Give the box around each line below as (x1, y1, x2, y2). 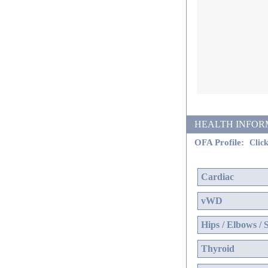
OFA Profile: (194, 137, 246, 147)
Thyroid (201, 243, 234, 254)
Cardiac (201, 172, 234, 182)
